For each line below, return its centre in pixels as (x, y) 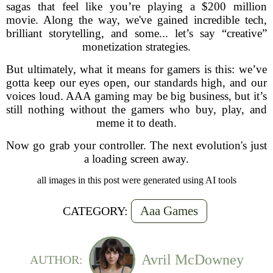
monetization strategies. (136, 47)
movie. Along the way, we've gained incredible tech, (136, 20)
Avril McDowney (192, 259)
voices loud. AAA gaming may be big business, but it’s (136, 96)
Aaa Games (169, 211)
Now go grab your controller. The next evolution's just (136, 145)
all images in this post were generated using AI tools (136, 180)
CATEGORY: (95, 211)
